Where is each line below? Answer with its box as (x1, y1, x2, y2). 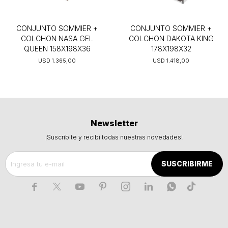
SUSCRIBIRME (161, 159, 213, 168)
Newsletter (90, 118, 138, 129)
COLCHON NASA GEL (21, 34, 93, 43)
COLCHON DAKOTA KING (128, 34, 214, 43)
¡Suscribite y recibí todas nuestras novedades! (45, 133, 183, 141)
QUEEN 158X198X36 (23, 44, 91, 53)
